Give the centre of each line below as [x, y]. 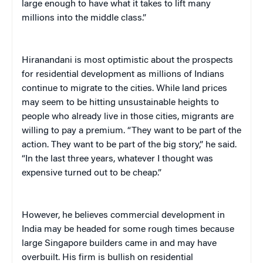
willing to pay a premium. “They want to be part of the [131, 131]
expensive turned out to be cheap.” [92, 173]
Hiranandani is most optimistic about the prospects [127, 60]
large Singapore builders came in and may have [119, 243]
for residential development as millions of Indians [123, 74]
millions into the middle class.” [84, 18]
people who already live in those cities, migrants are [128, 117]
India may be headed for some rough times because [128, 229]
